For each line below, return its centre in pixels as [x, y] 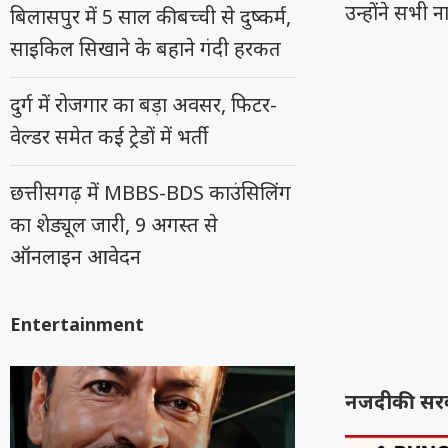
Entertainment [77, 324]
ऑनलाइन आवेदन [75, 256]
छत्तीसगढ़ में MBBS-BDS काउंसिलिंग [150, 192]
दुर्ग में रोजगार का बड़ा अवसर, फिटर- [143, 104]
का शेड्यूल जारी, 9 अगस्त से [114, 224]
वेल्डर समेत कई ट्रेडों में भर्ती [109, 136]
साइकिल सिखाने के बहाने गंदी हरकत [145, 48]
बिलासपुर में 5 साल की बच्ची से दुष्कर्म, [150, 16]
